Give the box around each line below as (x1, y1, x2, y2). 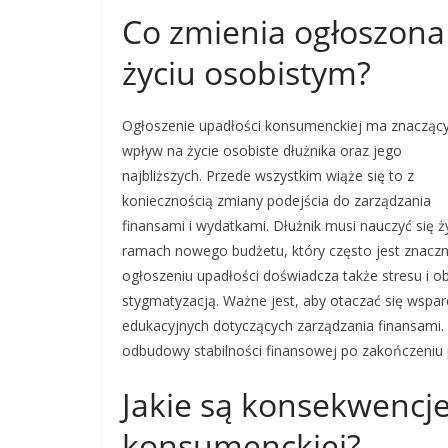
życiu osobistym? (122, 51, 371, 94)
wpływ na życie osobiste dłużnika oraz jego (122, 141, 402, 160)
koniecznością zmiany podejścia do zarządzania (122, 191, 431, 210)
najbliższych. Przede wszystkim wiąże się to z (122, 166, 414, 185)
